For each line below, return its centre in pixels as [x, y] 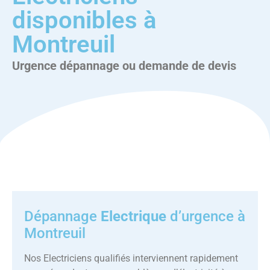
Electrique [133, 216]
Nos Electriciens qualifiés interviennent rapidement [131, 258]
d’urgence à [206, 216]
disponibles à [84, 20]
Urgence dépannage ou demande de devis [124, 66]
